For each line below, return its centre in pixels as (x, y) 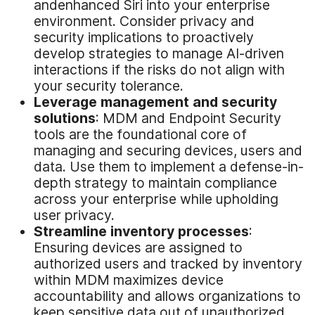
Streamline (72, 231)
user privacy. (74, 215)
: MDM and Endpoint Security (188, 118)
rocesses (218, 231)
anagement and (167, 102)
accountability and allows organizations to (167, 296)
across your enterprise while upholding (156, 199)
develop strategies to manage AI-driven (159, 53)
